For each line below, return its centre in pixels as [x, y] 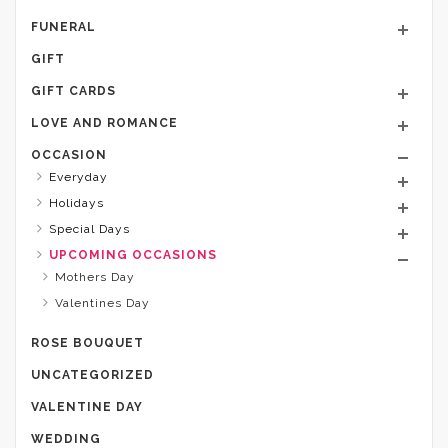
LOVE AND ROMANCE [104, 122]
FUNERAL [63, 26]
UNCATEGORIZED [92, 374]
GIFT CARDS [73, 90]
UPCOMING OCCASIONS [133, 254]
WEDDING [66, 438]
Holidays [76, 202]
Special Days [89, 228]
